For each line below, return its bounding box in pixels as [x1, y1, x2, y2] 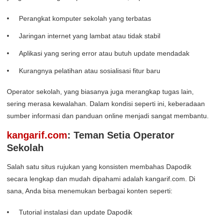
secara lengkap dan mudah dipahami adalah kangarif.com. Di [7, 175, 195, 183]
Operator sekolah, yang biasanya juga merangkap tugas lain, [7, 88, 194, 96]
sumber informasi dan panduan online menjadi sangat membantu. [7, 112, 209, 120]
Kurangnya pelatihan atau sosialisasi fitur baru [19, 67, 160, 75]
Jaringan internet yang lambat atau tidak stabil [19, 32, 160, 40]
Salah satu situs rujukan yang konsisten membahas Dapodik [7, 163, 191, 171]
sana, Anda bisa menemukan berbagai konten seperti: [7, 187, 172, 195]
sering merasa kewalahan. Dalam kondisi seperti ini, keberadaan [7, 100, 205, 108]
